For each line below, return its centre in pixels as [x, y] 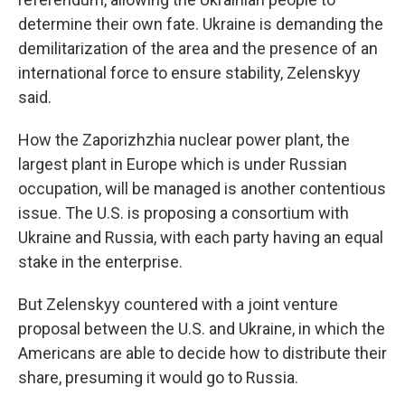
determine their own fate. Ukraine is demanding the [201, 24]
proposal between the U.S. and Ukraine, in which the [202, 329]
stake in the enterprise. [100, 262]
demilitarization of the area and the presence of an [198, 48]
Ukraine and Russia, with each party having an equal [201, 237]
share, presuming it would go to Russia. [158, 377]
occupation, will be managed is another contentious [202, 188]
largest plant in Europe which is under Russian [183, 164]
